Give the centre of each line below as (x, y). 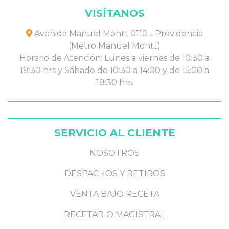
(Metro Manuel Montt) (114, 45)
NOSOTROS (114, 153)
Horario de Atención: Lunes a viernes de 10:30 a (114, 58)
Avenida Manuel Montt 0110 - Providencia (118, 33)
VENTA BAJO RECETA (114, 194)
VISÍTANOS (114, 13)
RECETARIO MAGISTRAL (114, 214)
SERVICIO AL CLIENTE (114, 133)
